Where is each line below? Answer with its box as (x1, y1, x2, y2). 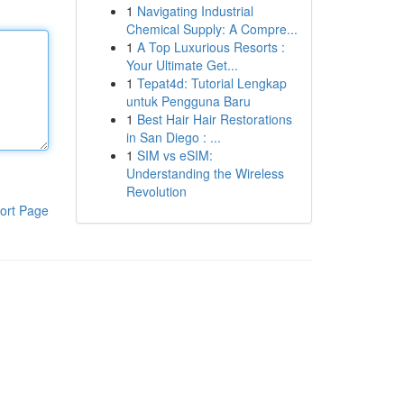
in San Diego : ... (125, 128, 221, 146)
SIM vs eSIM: (136, 146, 213, 164)
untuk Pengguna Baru (125, 92, 251, 110)
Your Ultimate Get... (125, 56, 238, 74)
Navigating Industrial (136, 2, 253, 20)
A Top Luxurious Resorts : (136, 38, 285, 56)
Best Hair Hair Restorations (136, 110, 292, 128)
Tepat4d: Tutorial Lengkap (136, 74, 287, 92)
